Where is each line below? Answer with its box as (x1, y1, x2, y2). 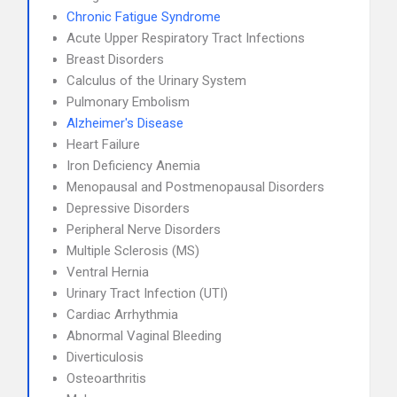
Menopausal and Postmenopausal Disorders (66, 179, 324, 195)
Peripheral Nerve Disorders (66, 222, 221, 237)
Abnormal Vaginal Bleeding (66, 328, 222, 344)
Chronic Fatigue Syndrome (66, 9, 221, 25)
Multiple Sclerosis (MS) (66, 243, 199, 259)
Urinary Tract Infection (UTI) (66, 285, 228, 301)
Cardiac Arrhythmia (66, 307, 178, 323)
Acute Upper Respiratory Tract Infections (66, 30, 305, 46)
